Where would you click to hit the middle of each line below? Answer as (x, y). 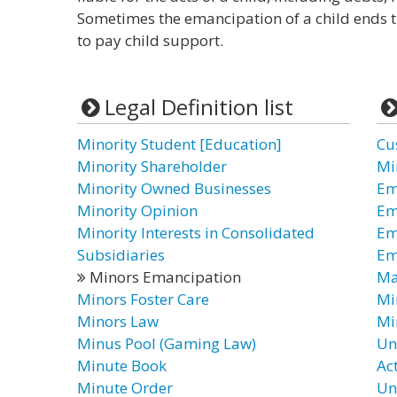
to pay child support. (150, 40)
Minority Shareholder (152, 166)
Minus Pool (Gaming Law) (167, 343)
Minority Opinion (137, 210)
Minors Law (118, 321)
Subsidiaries (121, 255)
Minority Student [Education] (179, 144)
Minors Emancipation (163, 277)
